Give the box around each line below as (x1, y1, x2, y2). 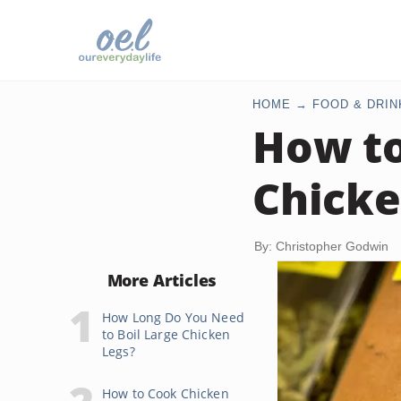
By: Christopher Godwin (254, 239, 388, 253)
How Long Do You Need (102, 309, 244, 326)
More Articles (107, 269, 218, 291)
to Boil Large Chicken (102, 326, 230, 343)
